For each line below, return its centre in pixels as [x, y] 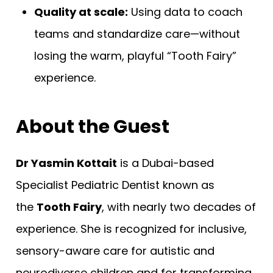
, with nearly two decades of [179, 207]
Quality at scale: [81, 12]
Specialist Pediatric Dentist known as [115, 185]
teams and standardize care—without [137, 34]
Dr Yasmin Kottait [66, 163]
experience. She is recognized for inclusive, [131, 229]
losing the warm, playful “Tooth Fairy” [135, 56]
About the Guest [93, 127]
